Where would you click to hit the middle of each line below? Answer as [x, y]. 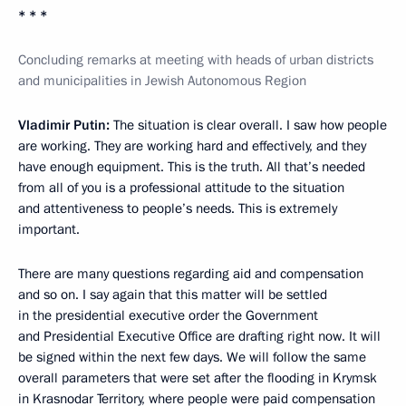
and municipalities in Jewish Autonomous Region [162, 81]
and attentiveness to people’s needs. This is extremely [178, 208]
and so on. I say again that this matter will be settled [173, 295]
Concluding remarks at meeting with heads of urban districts [196, 60]
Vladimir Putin [62, 125]
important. [49, 229]
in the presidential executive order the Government [168, 315]
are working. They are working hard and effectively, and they [192, 146]
